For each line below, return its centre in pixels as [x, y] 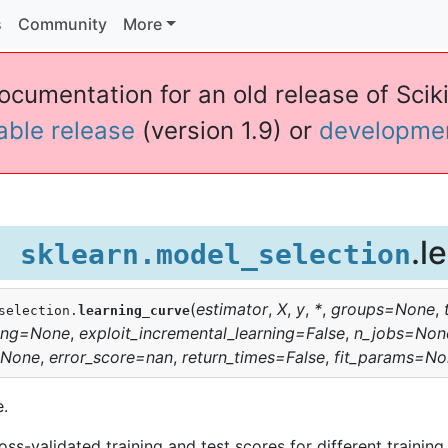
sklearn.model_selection [215, 254]
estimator [232, 308]
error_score [92, 356]
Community [63, 24]
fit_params [374, 356]
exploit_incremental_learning [187, 332]
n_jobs [379, 332]
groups [357, 308]
